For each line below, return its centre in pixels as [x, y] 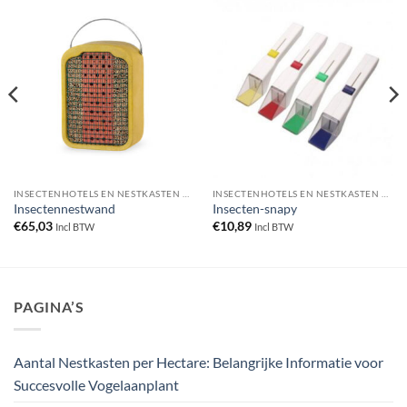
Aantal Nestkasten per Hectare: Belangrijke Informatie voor [199, 362]
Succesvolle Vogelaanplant [96, 384]
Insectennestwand [64, 209]
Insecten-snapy [254, 209]
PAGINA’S [49, 307]
